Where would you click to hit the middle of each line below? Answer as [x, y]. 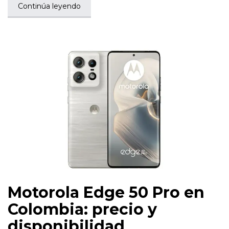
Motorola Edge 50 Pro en [106, 193]
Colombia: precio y [82, 210]
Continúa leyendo [49, 6]
